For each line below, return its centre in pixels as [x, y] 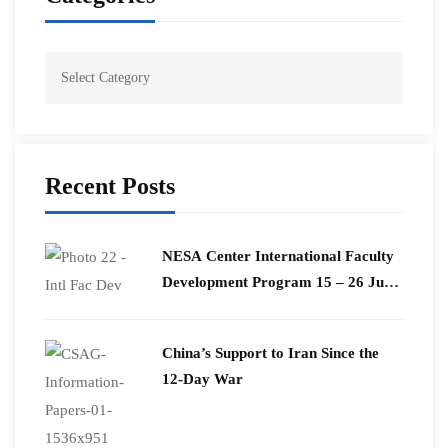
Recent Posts [110, 186]
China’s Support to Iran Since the [270, 353]
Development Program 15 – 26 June [280, 282]
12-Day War [202, 379]
